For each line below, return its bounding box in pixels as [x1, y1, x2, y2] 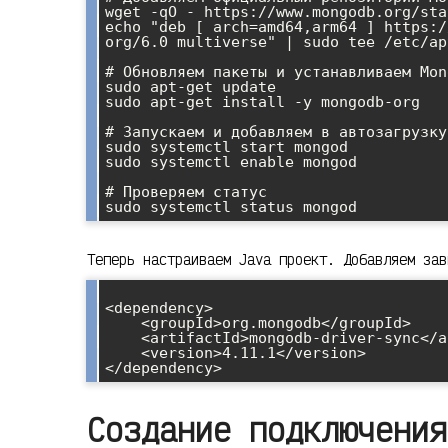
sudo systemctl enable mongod [105, 153, 357, 172]
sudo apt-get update [105, 78, 276, 97]
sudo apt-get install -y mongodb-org [105, 93, 420, 112]
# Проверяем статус [105, 183, 267, 202]
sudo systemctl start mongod [105, 138, 348, 157]
